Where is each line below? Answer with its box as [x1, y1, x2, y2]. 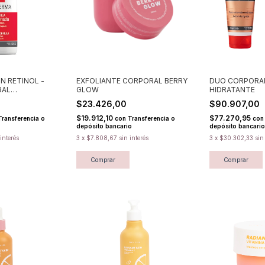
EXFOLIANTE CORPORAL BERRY [76, 76, 188, 85]
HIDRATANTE [209, 85, 255, 94]
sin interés [119, 134, 148, 141]
